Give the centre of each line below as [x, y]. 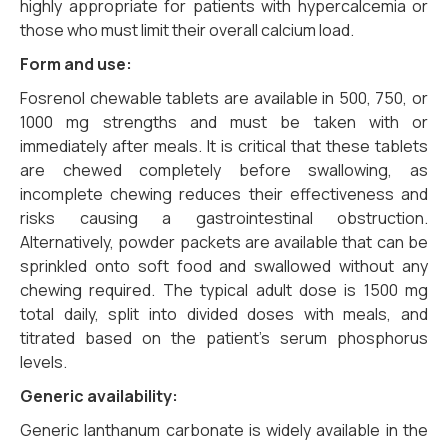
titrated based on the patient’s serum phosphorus [224, 338]
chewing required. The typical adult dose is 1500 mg [224, 290]
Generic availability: [99, 396]
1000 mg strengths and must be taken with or [224, 122]
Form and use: [76, 64]
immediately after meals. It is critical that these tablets [224, 146]
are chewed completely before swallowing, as [224, 170]
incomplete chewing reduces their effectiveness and [224, 194]
